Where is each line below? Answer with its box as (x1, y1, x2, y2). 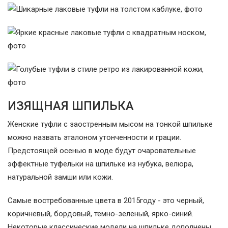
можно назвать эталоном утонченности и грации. (8, 133, 181, 142)
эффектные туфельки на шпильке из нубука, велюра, (8, 159, 193, 169)
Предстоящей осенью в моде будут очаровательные (8, 146, 196, 156)
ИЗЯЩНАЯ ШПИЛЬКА (8, 99, 134, 113)
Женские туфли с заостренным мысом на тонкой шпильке (8, 120, 213, 129)
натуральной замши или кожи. (8, 173, 113, 182)
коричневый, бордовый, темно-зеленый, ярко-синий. (8, 209, 193, 219)
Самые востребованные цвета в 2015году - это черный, (8, 196, 204, 206)
